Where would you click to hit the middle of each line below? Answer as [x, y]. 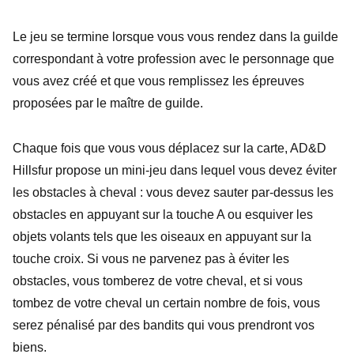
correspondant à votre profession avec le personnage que [173, 59]
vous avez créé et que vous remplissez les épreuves [158, 81]
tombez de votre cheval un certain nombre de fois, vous [166, 303]
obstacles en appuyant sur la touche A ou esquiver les [163, 214]
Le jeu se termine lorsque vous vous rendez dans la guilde [175, 37]
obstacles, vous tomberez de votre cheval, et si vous [158, 281]
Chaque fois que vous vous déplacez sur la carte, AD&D [169, 148]
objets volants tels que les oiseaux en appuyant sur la [162, 236]
